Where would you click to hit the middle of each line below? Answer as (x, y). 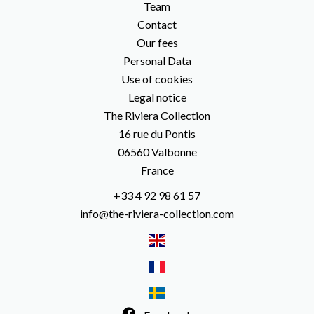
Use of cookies (157, 79)
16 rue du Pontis (157, 134)
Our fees (157, 42)
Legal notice (157, 97)
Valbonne (173, 152)
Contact (157, 24)
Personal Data (157, 61)
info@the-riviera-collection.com (157, 213)
